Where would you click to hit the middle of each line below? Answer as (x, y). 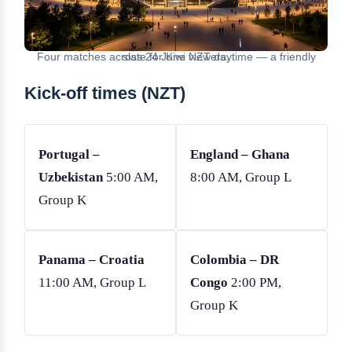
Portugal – (69, 154)
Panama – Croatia (91, 260)
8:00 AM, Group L (240, 177)
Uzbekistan (70, 177)
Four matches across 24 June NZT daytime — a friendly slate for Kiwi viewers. (176, 57)
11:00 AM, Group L (92, 283)
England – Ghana (240, 154)
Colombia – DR (234, 260)
